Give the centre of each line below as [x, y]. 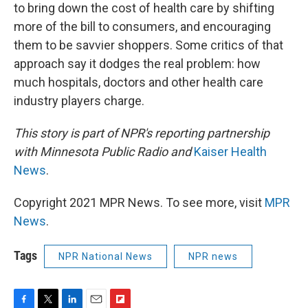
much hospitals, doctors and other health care [139, 82]
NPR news [213, 256]
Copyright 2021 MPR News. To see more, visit [139, 202]
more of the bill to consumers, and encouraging [142, 26]
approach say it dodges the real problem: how [137, 63]
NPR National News [106, 256]
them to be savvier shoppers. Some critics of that [148, 45]
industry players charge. [79, 100]
